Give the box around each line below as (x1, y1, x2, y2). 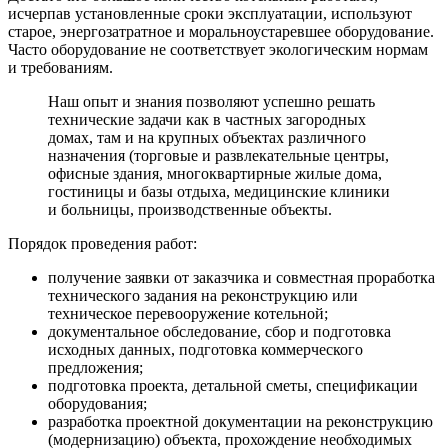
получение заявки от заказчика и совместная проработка (48, 269, 435, 287)
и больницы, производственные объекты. (48, 201, 332, 219)
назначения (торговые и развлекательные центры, (48, 147, 389, 165)
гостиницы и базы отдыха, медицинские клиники (48, 183, 390, 201)
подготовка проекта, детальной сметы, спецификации (48, 377, 418, 395)
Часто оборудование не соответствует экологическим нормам (8, 41, 428, 59)
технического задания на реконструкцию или (48, 287, 358, 305)
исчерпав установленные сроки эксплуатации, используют (8, 5, 412, 23)
